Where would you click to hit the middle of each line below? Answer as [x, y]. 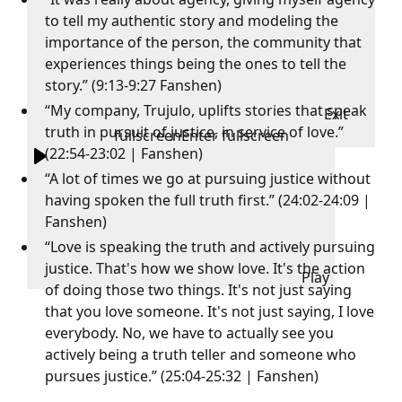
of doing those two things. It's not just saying [199, 290]
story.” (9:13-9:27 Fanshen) [134, 86]
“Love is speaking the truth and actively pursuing [210, 247]
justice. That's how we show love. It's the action [205, 269]
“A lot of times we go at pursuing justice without [208, 179]
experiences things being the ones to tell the [196, 64]
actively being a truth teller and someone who [201, 355]
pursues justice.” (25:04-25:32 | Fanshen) [182, 376]
